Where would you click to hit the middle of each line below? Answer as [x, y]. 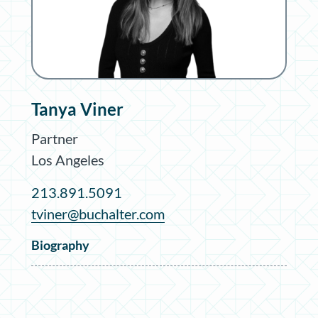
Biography [60, 245]
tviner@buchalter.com [98, 213]
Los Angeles [68, 159]
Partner [55, 138]
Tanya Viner [77, 109]
